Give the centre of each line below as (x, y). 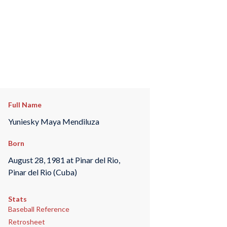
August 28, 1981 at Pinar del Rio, (64, 160)
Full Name (25, 105)
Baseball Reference (39, 209)
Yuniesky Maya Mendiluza (53, 121)
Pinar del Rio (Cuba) (42, 172)
